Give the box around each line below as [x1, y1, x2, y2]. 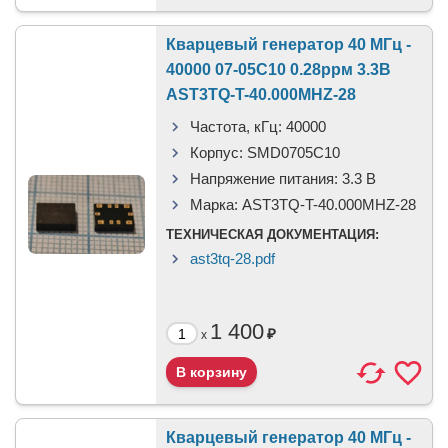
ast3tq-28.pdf [190, 250, 275, 267]
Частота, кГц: [190, 118, 282, 135]
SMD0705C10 [247, 144, 340, 161]
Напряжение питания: [190, 170, 338, 187]
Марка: [190, 196, 238, 213]
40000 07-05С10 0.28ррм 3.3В [166, 61, 391, 78]
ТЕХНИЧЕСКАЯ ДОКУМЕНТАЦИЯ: [166, 227, 379, 242]
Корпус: [190, 144, 243, 161]
